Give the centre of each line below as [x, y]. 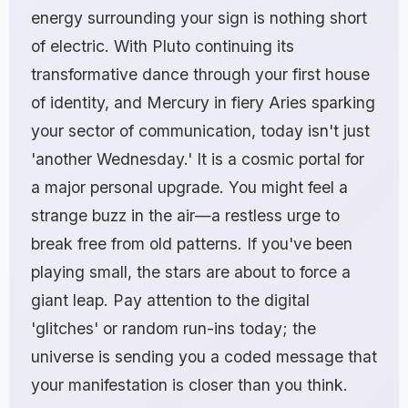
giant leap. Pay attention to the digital [170, 300]
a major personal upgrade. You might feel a [189, 187]
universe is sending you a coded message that [204, 357]
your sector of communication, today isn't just [200, 131]
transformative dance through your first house [200, 74]
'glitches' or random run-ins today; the [173, 328]
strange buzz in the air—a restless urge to [185, 215]
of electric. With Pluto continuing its [163, 46]
